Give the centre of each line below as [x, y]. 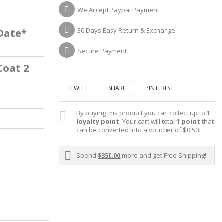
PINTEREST [159, 88]
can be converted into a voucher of [130, 130]
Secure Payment [102, 51]
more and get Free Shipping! [164, 155]
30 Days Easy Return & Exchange [127, 30]
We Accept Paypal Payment [118, 10]
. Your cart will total [148, 122]
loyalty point [98, 122]
